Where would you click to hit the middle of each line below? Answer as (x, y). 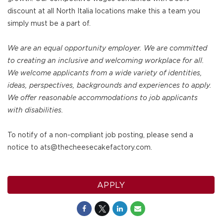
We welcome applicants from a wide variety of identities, (105, 73)
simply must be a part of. (49, 24)
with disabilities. (35, 110)
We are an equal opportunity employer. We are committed (107, 48)
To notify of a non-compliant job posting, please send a (100, 135)
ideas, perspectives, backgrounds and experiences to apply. (110, 85)
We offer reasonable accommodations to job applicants (103, 98)
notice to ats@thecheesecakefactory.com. (80, 147)
